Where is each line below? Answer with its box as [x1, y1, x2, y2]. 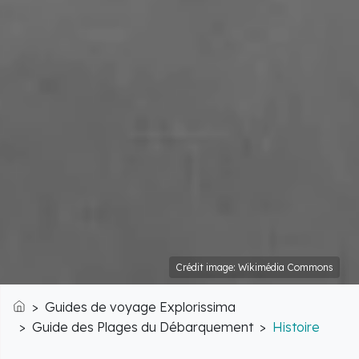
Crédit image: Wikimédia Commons [175, 260, 333, 273]
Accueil [12, 312, 55, 329]
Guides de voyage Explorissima [45, 298, 236, 315]
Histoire [272, 318, 320, 335]
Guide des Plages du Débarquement [32, 318, 253, 335]
